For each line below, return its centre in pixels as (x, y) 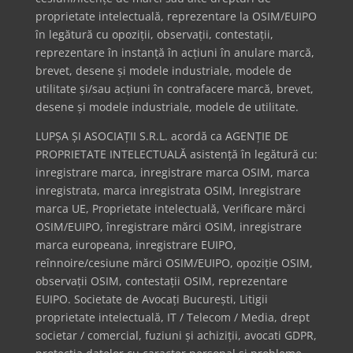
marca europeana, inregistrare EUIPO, (136, 245)
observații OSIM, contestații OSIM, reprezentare (161, 281)
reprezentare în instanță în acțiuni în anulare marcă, (175, 53)
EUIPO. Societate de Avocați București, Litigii (151, 299)
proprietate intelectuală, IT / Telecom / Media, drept (172, 318)
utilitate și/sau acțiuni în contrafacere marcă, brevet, (174, 89)
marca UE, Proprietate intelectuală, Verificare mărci (170, 209)
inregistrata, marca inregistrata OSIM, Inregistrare (168, 191)
